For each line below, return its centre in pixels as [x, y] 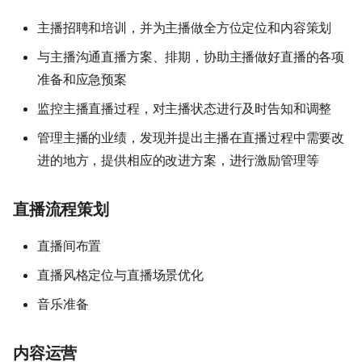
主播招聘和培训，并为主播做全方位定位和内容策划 [185, 27]
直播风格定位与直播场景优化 [120, 274]
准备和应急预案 [82, 79]
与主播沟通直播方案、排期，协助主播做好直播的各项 [191, 56]
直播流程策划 [61, 209]
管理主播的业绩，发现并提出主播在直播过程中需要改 [191, 137]
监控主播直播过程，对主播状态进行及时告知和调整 [185, 108]
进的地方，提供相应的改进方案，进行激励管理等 [178, 160]
